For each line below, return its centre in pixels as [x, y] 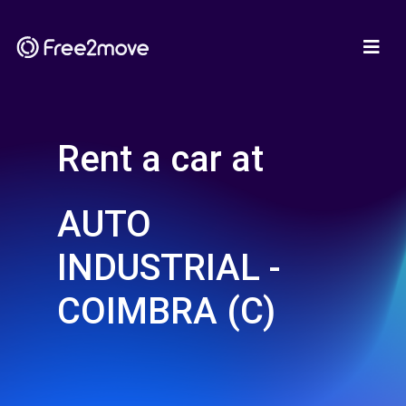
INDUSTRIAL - [169, 268]
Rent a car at [160, 159]
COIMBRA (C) [166, 311]
